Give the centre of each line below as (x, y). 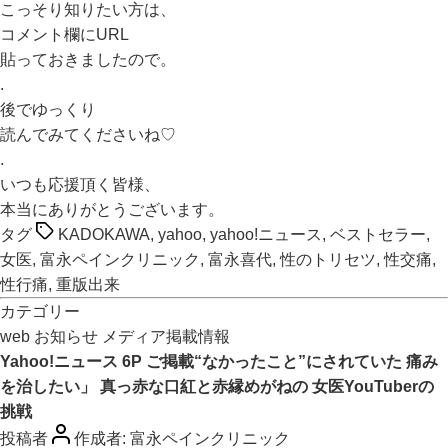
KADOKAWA (104, 234)
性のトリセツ (328, 259)
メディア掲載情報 (166, 336)
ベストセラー (378, 234)
